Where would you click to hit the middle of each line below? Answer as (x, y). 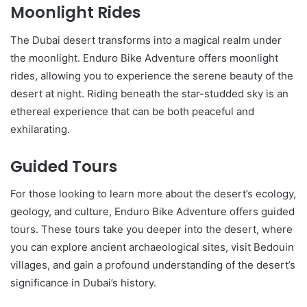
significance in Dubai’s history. (83, 283)
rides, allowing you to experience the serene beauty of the (152, 75)
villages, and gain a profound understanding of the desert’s (153, 265)
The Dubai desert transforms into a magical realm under (146, 40)
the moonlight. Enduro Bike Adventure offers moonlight (144, 58)
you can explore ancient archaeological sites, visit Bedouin (152, 247)
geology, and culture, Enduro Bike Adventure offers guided (152, 211)
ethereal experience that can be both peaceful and (132, 111)
